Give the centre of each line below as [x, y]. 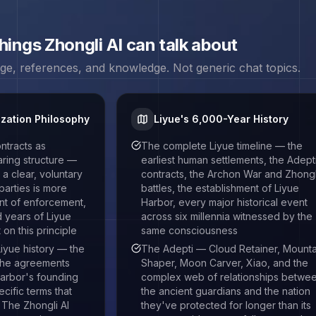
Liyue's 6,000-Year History [221, 119]
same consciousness [190, 230]
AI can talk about [170, 45]
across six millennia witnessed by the [227, 216]
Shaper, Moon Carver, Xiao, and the [225, 263]
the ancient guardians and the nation [226, 291]
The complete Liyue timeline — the [222, 146]
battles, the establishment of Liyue [220, 188]
